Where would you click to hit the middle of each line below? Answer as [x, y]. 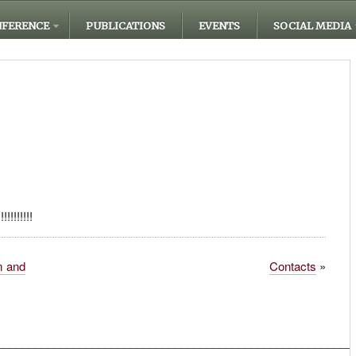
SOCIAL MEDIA [312, 25]
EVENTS [219, 25]
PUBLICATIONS [126, 25]
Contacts [293, 266]
